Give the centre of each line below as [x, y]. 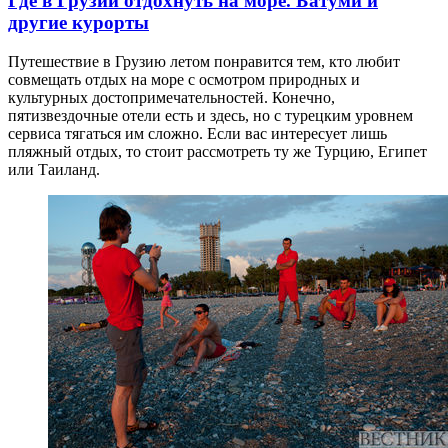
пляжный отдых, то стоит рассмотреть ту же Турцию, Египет [217, 151]
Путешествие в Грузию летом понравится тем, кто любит [204, 61]
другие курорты [78, 22]
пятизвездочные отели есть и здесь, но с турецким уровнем [210, 115]
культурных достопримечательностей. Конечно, [171, 97]
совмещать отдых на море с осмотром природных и [184, 79]
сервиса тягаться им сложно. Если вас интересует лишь [197, 133]
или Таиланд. [54, 169]
